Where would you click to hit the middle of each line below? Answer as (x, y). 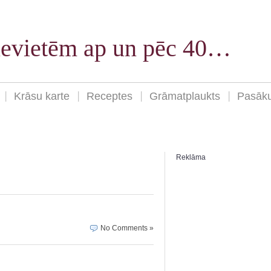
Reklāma (191, 158)
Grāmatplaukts (185, 96)
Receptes (109, 96)
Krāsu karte (42, 96)
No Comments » (127, 228)
